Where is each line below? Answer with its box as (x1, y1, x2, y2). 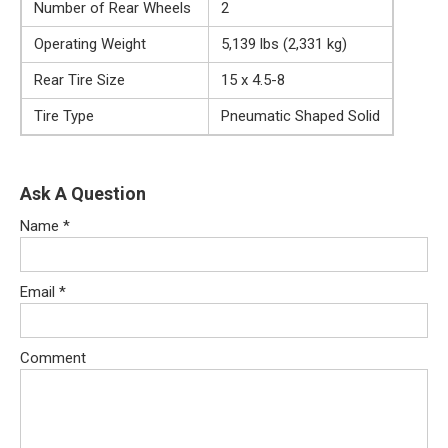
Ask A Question (20, 183, 146, 205)
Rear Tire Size (34, 71, 125, 90)
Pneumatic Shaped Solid (221, 107, 380, 126)
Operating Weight (34, 35, 146, 54)
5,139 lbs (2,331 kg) (221, 35, 347, 54)
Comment (20, 349, 86, 368)
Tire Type (34, 107, 94, 126)
